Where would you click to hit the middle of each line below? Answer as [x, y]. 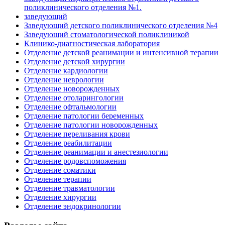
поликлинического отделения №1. [83, 8]
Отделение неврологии [64, 80]
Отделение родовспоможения [75, 161]
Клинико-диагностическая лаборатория [92, 44]
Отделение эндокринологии [73, 206]
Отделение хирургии [60, 197]
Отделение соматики [60, 170]
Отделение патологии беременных [84, 116]
